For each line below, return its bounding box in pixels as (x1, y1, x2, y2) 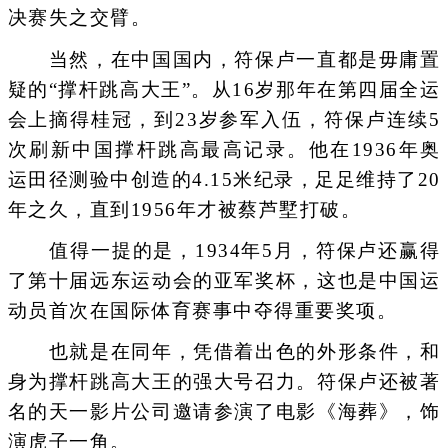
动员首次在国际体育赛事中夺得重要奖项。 (7, 299, 397, 321)
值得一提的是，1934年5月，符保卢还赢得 (7, 239, 441, 261)
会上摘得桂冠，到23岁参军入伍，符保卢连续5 (7, 108, 441, 130)
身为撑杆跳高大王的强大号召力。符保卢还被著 (7, 371, 441, 393)
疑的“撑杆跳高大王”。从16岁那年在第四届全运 (7, 78, 441, 100)
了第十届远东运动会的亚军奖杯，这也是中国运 (7, 269, 441, 291)
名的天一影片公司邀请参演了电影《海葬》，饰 (7, 401, 441, 423)
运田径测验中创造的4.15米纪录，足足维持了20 (7, 168, 441, 190)
